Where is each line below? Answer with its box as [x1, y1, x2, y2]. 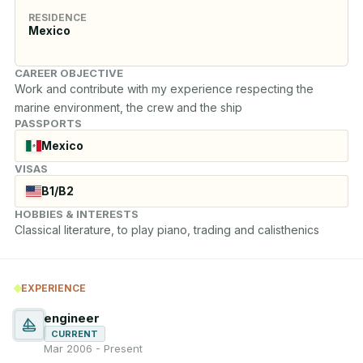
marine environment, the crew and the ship [15, 100, 242, 114]
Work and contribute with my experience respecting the [15, 81, 314, 96]
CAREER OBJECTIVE [15, 66, 123, 79]
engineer [44, 310, 100, 326]
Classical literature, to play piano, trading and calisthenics [15, 222, 319, 237]
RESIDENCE [28, 11, 87, 23]
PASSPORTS [15, 116, 82, 130]
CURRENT [51, 328, 98, 340]
